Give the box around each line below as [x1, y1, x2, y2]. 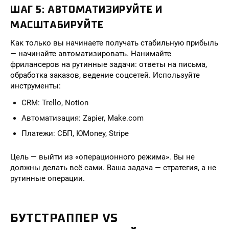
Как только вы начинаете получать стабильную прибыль [10, 38, 218, 48]
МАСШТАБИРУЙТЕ [10, 19, 104, 31]
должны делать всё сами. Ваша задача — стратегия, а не [10, 163, 216, 172]
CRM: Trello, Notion [21, 98, 88, 107]
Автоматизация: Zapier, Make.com [21, 113, 144, 123]
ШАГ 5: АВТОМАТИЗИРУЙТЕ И [10, 4, 163, 15]
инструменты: [10, 81, 61, 90]
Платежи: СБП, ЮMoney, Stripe [21, 129, 129, 138]
